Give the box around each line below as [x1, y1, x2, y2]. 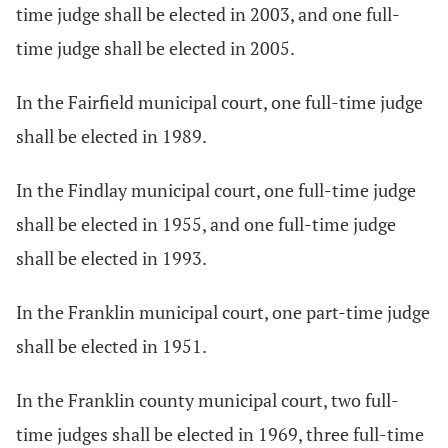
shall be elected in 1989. [16, 124, 207, 148]
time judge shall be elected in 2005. [16, 36, 295, 60]
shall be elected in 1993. [16, 246, 207, 270]
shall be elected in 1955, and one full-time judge [16, 212, 396, 236]
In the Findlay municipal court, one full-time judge [16, 178, 416, 202]
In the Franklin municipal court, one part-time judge [16, 300, 430, 324]
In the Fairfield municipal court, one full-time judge [16, 90, 423, 114]
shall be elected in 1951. [16, 334, 207, 358]
